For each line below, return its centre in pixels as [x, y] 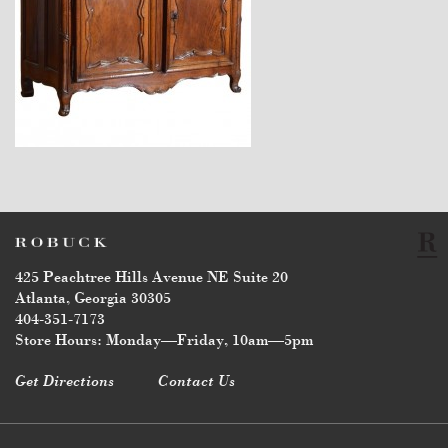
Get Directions [64, 382]
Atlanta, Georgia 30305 [93, 299]
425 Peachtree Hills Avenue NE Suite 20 [151, 278]
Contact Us [196, 382]
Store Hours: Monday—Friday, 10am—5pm [164, 341]
